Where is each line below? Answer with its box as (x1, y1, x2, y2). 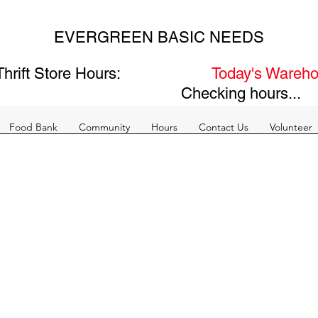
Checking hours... (180, 84, 301, 102)
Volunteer (270, 121, 313, 133)
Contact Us (199, 121, 249, 133)
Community (79, 121, 131, 133)
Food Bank (9, 121, 58, 133)
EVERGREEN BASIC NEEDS (54, 28, 264, 46)
